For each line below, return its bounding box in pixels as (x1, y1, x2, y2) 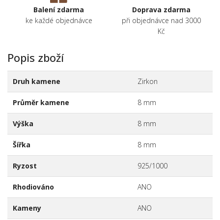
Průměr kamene (12, 98, 69, 108)
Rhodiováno (12, 182, 54, 192)
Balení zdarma (33, 5, 84, 15)
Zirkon (137, 77, 158, 86)
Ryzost (12, 161, 37, 171)
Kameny (12, 203, 41, 213)
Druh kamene (12, 77, 60, 86)
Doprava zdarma (132, 5, 191, 15)
